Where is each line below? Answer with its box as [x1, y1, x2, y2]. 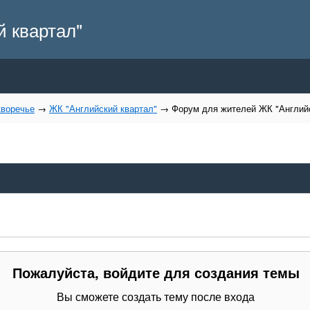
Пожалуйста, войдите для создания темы [12, 262, 300, 282]
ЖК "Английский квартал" [49, 102, 157, 115]
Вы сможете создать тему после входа [57, 289, 255, 304]
